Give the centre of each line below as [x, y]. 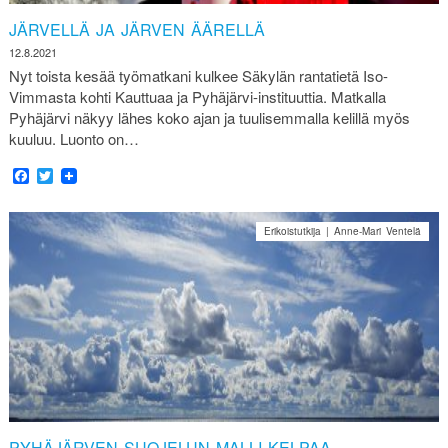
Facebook [63, 176]
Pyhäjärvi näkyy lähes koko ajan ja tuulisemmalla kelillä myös [209, 117]
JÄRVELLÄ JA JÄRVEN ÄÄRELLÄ [136, 29]
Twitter [75, 176]
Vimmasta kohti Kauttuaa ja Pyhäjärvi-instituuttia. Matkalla [197, 96]
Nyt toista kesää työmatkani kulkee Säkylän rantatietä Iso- [198, 75]
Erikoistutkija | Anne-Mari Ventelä [343, 231]
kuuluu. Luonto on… [73, 138]
